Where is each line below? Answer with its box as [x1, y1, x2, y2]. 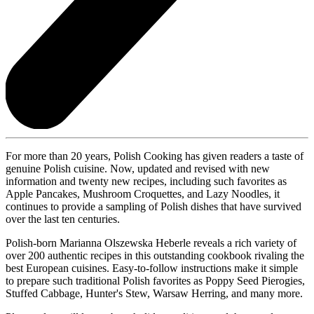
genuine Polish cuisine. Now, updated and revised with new [6, 162, 270, 175]
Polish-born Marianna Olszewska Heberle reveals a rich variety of [6, 236, 296, 249]
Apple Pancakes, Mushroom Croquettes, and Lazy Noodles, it [6, 187, 280, 200]
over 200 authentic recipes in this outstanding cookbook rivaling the [6, 249, 304, 261]
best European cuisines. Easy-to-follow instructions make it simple [6, 261, 298, 274]
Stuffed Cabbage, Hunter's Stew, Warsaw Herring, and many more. [6, 287, 303, 299]
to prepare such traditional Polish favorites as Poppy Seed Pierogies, [6, 274, 305, 287]
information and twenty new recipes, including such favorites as [6, 175, 287, 187]
